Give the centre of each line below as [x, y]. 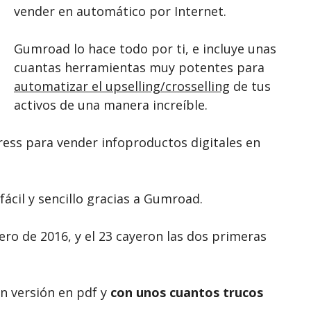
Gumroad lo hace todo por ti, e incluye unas [145, 48]
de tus [250, 86]
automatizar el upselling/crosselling [122, 86]
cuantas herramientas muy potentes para [139, 67]
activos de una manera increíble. [111, 104]
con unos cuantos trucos [187, 292]
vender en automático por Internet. [120, 11]
